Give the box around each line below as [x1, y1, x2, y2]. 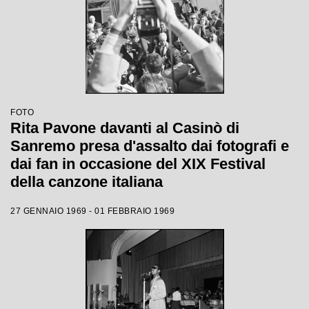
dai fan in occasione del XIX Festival [10, 155, 266, 172]
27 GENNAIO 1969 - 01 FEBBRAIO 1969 [10, 206, 175, 216]
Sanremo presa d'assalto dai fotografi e [10, 137, 289, 154]
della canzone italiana [10, 173, 163, 190]
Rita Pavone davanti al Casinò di [10, 119, 239, 137]
